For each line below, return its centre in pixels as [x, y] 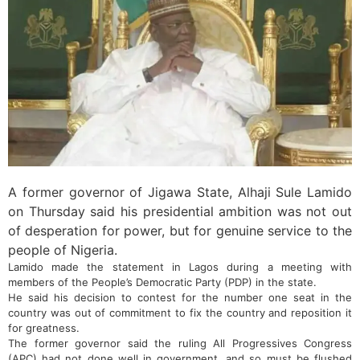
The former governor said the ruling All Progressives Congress [180, 344]
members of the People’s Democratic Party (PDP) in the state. [162, 282]
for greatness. [44, 328]
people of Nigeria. [63, 250]
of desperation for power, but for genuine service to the [180, 231]
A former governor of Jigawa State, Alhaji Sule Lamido [180, 192]
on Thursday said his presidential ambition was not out [180, 212]
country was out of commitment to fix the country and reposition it [180, 313]
